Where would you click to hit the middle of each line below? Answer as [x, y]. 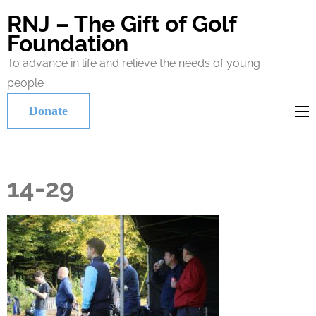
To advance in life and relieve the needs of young [134, 63]
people [25, 83]
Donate [48, 111]
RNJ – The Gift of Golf [122, 24]
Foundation [68, 43]
